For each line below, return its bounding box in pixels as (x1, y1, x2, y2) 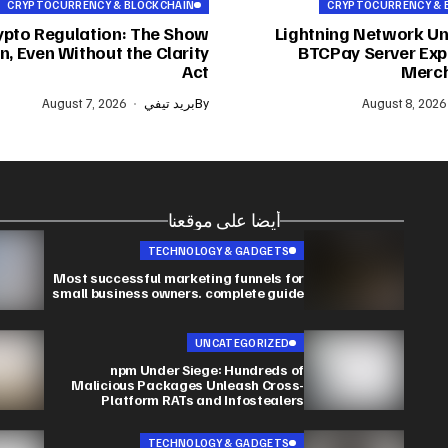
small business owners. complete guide (52, 283, 304, 301)
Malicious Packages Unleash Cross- (71, 376, 304, 394)
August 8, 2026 (361, 95, 446, 112)
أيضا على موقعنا (167, 209, 281, 232)
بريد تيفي (144, 95, 195, 112)
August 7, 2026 (41, 95, 126, 112)
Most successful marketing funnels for (53, 268, 304, 286)
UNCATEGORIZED (195, 336, 290, 350)
